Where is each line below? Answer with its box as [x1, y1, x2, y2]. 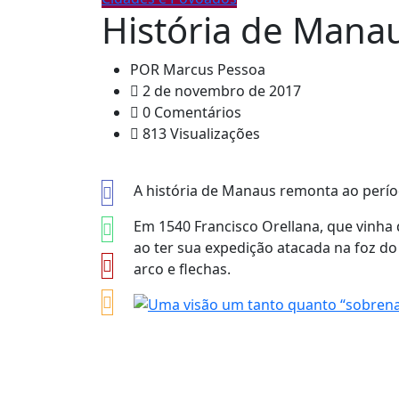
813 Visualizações [139, 123, 260, 143]
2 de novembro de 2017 [139, 80, 301, 101]
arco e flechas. [134, 258, 231, 279]
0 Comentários [139, 102, 241, 122]
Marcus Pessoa [159, 59, 265, 79]
